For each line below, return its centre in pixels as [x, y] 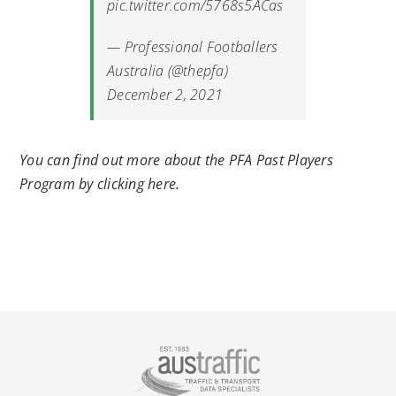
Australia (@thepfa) [168, 70]
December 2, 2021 [165, 94]
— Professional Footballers [193, 46]
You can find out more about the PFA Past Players [176, 160]
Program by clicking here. [100, 183]
